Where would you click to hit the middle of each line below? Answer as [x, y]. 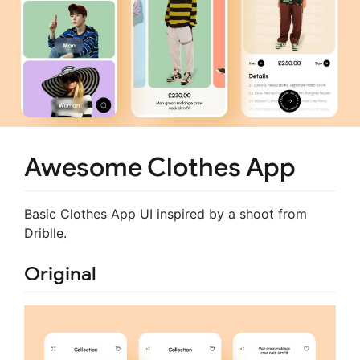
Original [60, 274]
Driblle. [45, 233]
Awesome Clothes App [160, 167]
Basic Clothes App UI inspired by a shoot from [166, 214]
